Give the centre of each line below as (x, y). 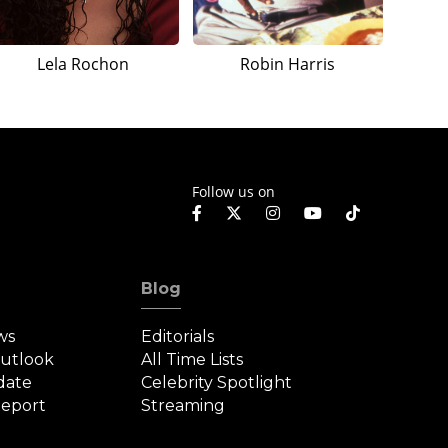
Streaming (182, 406)
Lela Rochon (83, 64)
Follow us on (233, 191)
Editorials (177, 337)
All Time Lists (191, 360)
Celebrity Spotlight (216, 383)
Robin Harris (288, 64)
